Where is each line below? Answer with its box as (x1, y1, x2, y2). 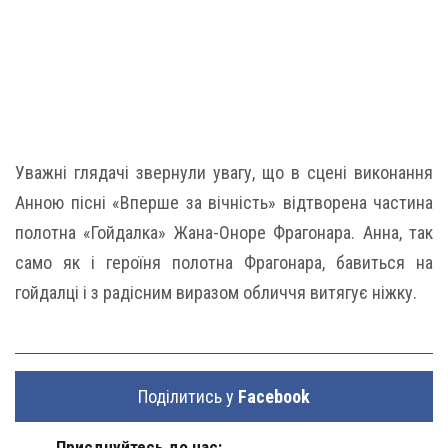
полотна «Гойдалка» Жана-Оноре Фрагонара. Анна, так (15, 221, 433, 243)
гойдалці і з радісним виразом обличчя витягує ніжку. (15, 281, 417, 303)
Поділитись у (138, 385, 238, 407)
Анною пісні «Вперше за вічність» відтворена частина (15, 191, 433, 213)
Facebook (238, 385, 310, 407)
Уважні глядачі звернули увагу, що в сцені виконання (15, 161, 433, 183)
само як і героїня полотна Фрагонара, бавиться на (15, 251, 433, 273)
